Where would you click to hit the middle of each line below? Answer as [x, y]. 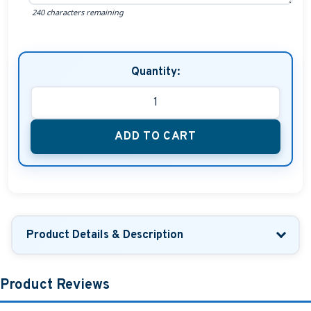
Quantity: [155, 73]
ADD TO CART [155, 137]
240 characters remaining [77, 12]
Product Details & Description [105, 235]
